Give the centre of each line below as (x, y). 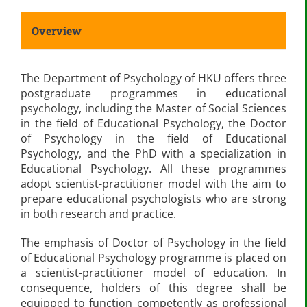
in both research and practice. (98, 214)
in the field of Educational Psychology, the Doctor (153, 123)
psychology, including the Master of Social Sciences (153, 108)
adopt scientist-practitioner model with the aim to (153, 184)
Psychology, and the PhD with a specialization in (153, 153)
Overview (57, 31)
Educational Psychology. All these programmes (153, 169)
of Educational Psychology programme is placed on (153, 258)
